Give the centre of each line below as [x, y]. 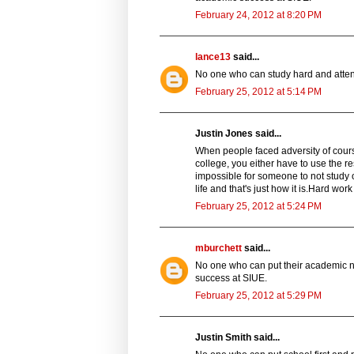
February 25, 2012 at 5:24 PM [258, 206]
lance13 [213, 56]
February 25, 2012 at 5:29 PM [258, 295]
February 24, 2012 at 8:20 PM [258, 15]
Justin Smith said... [237, 337]
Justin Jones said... [238, 133]
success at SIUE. [231, 278]
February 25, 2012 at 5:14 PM [258, 91]
